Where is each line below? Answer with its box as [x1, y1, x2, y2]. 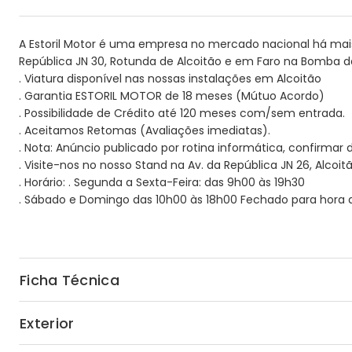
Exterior [20, 313, 75, 333]
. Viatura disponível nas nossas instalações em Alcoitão [19, 71, 321, 86]
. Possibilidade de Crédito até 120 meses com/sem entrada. [19, 105, 345, 121]
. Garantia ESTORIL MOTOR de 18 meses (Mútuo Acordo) [19, 88, 324, 104]
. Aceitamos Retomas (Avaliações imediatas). [19, 123, 270, 138]
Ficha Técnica [20, 269, 119, 290]
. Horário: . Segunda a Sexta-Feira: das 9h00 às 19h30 [19, 174, 305, 190]
